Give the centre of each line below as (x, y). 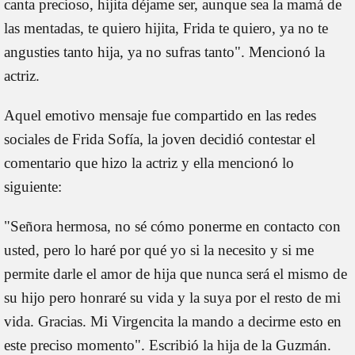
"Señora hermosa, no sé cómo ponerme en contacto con (172, 226)
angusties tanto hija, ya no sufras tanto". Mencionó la (164, 52)
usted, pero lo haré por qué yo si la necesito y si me (159, 250)
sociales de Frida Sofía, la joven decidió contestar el (160, 139)
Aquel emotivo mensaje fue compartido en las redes (160, 115)
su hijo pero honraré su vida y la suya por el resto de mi (172, 297)
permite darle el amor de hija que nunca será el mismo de (176, 273)
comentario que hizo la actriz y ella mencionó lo (149, 162)
